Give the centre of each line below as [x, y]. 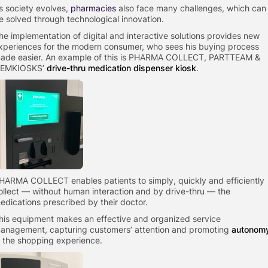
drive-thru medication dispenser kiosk [121, 68]
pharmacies [93, 8]
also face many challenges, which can [191, 8]
